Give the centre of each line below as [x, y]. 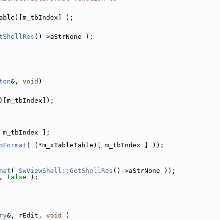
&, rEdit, [27, 215]
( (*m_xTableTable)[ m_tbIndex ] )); [95, 145]
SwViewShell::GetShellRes [66, 171]
